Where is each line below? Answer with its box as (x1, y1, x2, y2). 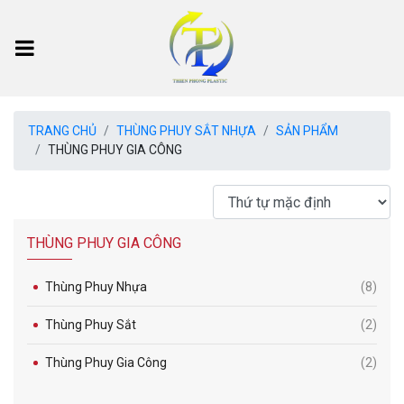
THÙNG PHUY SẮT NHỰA (116, 124, 256, 138)
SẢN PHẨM (276, 124, 338, 138)
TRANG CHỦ (28, 124, 96, 138)
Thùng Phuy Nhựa (45, 280, 147, 294)
